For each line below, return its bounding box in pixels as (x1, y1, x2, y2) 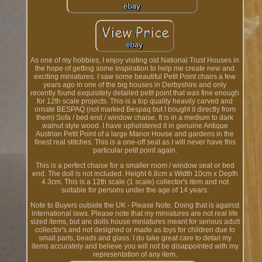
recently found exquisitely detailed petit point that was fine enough (30, 89, 240, 98)
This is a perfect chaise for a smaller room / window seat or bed (35, 161, 235, 170)
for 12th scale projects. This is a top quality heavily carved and (37, 97, 233, 106)
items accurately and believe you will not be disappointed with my (31, 242, 239, 251)
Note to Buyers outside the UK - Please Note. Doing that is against (30, 201, 240, 210)
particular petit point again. (92, 146, 177, 155)
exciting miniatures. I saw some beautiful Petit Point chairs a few (34, 73, 236, 81)
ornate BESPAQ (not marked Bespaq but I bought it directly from (34, 105, 236, 114)
